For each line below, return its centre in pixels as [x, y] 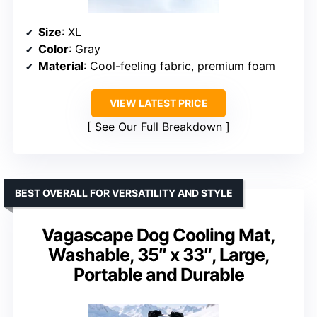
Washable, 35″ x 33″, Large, [158, 254]
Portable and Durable [158, 274]
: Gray [85, 48]
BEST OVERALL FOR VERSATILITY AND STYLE [124, 192]
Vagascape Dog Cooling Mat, [158, 235]
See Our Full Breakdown [158, 126]
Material [61, 65]
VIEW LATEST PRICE [158, 103]
